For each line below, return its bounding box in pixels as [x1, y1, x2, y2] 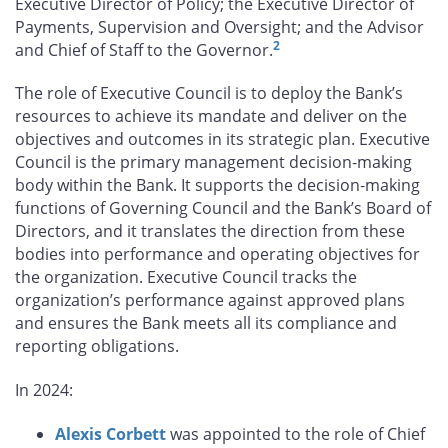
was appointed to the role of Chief [166, 423, 425, 446]
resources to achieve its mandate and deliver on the [15, 105, 407, 128]
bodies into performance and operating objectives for [15, 243, 420, 266]
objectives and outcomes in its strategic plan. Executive [15, 128, 430, 151]
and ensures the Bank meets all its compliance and [15, 312, 397, 335]
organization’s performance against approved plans [15, 289, 405, 312]
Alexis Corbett [55, 423, 166, 446]
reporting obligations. [15, 335, 179, 358]
